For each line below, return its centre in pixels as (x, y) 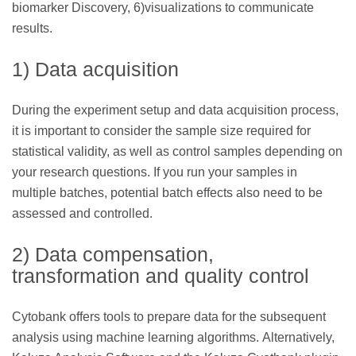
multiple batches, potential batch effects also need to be (167, 192)
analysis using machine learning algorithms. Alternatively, (173, 337)
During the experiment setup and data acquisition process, (175, 110)
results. (32, 28)
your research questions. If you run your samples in (155, 172)
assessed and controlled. (82, 213)
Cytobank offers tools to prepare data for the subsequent (169, 316)
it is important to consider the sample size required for (161, 130)
